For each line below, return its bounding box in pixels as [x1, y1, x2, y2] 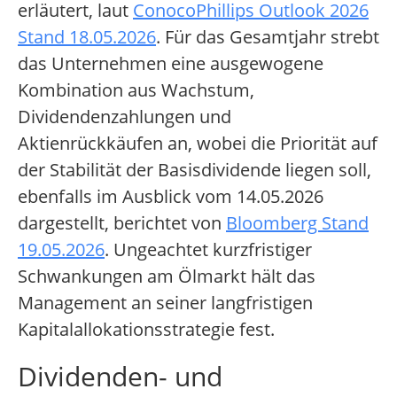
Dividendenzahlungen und [18, 105, 231, 129]
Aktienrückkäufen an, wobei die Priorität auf [18, 131, 378, 156]
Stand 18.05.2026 [18, 25, 156, 50]
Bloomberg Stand [226, 211, 369, 236]
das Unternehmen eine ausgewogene [18, 51, 323, 76]
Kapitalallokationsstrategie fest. [18, 317, 275, 342]
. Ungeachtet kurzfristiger [105, 237, 312, 262]
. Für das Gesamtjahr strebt [156, 25, 379, 50]
